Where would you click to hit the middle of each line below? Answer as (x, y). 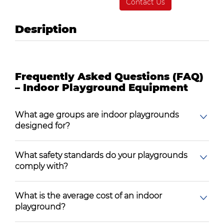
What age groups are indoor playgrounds (97, 115)
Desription (46, 29)
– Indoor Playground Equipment (101, 87)
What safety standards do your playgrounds (101, 155)
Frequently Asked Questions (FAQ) (109, 76)
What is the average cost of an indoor (88, 196)
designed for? (42, 126)
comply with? (41, 166)
